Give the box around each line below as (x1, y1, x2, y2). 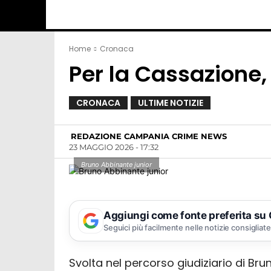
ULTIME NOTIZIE (138, 97, 203, 109)
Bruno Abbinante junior (81, 160, 152, 169)
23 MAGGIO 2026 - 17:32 (69, 142, 158, 152)
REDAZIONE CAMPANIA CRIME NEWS (71, 131, 227, 142)
